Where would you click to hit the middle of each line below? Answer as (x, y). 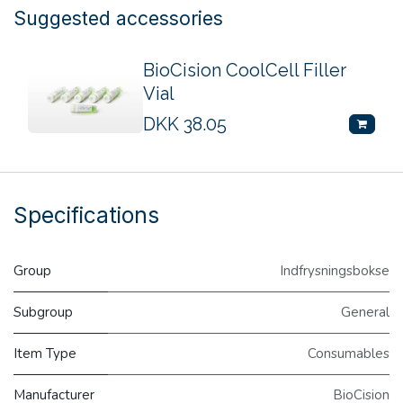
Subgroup (43, 312)
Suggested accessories (118, 18)
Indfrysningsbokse (335, 270)
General (365, 312)
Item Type (45, 353)
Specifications (86, 215)
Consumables (349, 353)
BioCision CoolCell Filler (245, 70)
